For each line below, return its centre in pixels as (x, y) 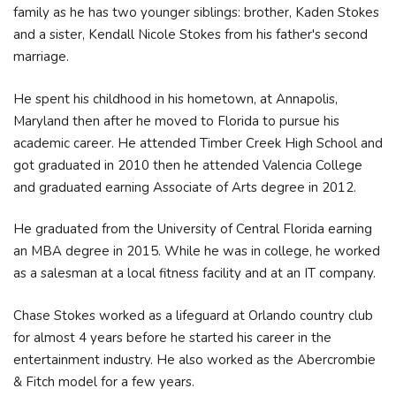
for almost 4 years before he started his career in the (172, 337)
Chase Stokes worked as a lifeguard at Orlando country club (193, 315)
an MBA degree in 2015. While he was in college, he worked (197, 251)
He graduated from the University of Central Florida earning (193, 229)
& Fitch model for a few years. (106, 381)
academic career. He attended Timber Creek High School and (198, 143)
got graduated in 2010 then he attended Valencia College (188, 165)
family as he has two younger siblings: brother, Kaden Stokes (196, 12)
